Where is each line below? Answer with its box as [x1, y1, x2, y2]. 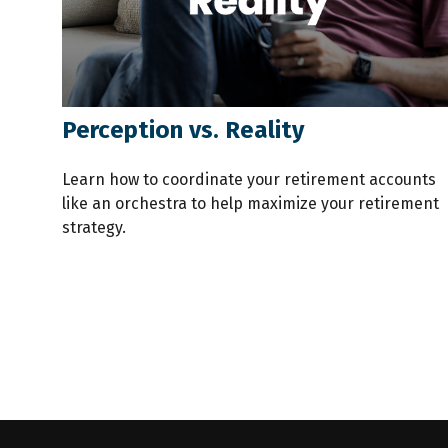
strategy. [62, 217, 126, 237]
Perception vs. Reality [62, 115, 304, 144]
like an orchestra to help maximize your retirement [62, 193, 439, 213]
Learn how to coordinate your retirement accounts [62, 169, 436, 189]
